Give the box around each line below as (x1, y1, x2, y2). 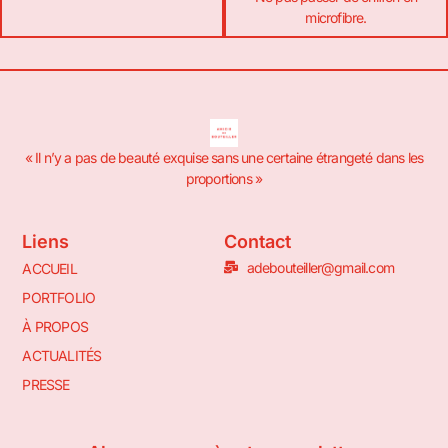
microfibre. (305, 8, 367, 26)
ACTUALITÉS (22, 346, 102, 364)
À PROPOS (22, 317, 88, 335)
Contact (224, 230, 291, 252)
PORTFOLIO (22, 288, 96, 306)
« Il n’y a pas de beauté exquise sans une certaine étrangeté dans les (24, 149, 424, 167)
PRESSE (22, 375, 70, 393)
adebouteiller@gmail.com (246, 258, 395, 276)
